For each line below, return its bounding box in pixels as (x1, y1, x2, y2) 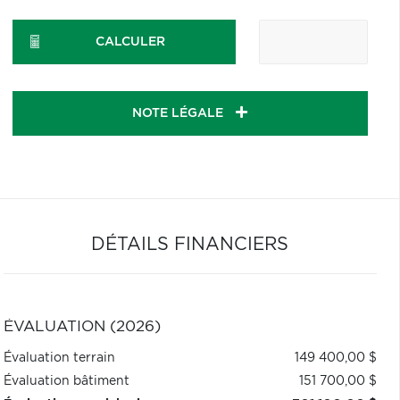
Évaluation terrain (3, 352, 115, 364)
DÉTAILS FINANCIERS (91, 236, 289, 254)
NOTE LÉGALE (132, 107, 228, 120)
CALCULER (96, 36, 166, 48)
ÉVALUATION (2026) (3, 320, 161, 334)
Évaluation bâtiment (3, 375, 129, 387)
